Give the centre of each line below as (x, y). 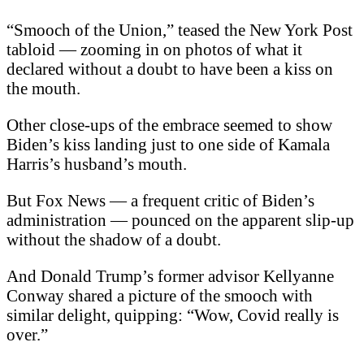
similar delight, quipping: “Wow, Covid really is (173, 314)
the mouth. (43, 89)
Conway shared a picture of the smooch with (160, 295)
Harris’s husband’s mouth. (97, 163)
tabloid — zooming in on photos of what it (154, 50)
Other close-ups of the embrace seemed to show (169, 124)
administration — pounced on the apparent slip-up (180, 219)
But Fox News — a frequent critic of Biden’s (160, 200)
